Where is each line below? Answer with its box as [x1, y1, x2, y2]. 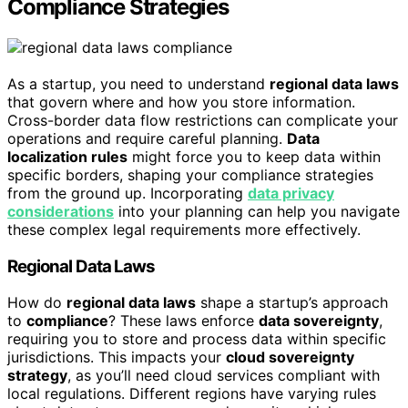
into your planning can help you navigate [114, 202, 400, 221]
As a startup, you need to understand [7, 75, 270, 94]
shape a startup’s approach [196, 293, 388, 312]
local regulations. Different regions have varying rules [7, 384, 376, 403]
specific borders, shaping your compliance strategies [7, 166, 373, 185]
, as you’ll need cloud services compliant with [67, 366, 380, 385]
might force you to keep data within [127, 148, 381, 167]
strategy [7, 366, 67, 385]
